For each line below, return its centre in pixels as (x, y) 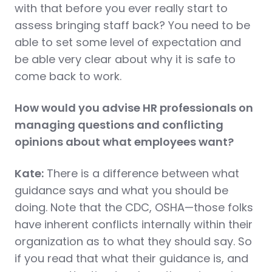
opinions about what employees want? (124, 142)
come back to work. (68, 76)
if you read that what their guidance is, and (131, 258)
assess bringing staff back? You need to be (132, 25)
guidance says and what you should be (121, 190)
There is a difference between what (141, 173)
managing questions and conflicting (119, 125)
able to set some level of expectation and (128, 42)
